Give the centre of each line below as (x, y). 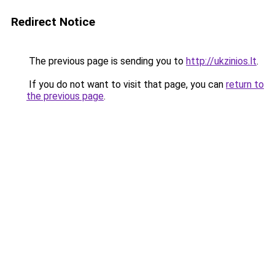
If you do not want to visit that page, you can (126, 84)
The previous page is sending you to (106, 61)
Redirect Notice (53, 22)
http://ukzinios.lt (221, 61)
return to (245, 84)
